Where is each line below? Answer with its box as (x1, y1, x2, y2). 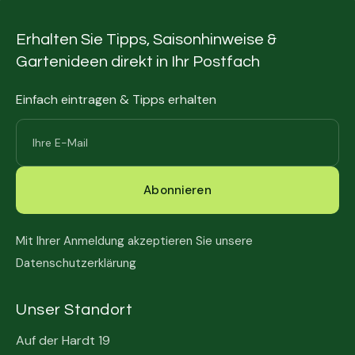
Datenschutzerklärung (16, 255, 136, 271)
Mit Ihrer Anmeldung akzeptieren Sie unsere (16, 233, 253, 249)
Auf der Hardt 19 (16, 332, 110, 349)
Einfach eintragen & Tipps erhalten (16, 91, 216, 108)
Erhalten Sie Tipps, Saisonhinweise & (16, 32, 277, 48)
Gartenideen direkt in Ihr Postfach (16, 54, 260, 70)
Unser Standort (16, 302, 132, 318)
